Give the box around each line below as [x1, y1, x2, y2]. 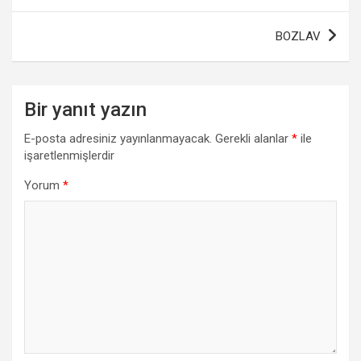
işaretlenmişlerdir [24, 147, 114, 163]
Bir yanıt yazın [24, 98, 147, 121]
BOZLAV [276, 28, 321, 44]
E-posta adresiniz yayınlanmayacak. [24, 131, 212, 146]
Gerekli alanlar [215, 131, 292, 146]
